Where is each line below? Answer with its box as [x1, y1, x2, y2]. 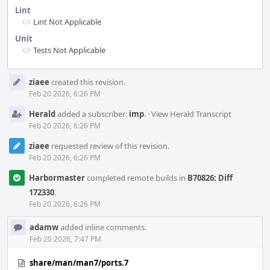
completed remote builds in [85, 172, 187, 183]
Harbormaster [29, 172, 85, 183]
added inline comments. [58, 222, 146, 233]
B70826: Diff [187, 172, 233, 183]
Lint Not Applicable [33, 16, 101, 27]
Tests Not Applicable [33, 45, 105, 55]
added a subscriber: [55, 108, 129, 119]
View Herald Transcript [151, 108, 231, 119]
